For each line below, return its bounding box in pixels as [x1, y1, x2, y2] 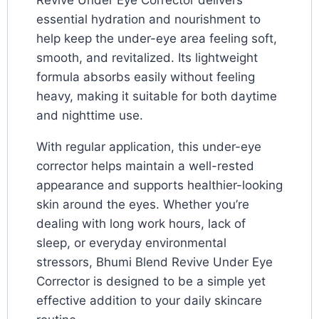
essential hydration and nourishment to [36, 12, 261, 27]
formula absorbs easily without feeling [36, 70, 255, 85]
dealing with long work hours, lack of [36, 216, 246, 231]
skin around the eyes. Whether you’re [36, 197, 249, 212]
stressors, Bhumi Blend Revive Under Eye [36, 255, 273, 270]
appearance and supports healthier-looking [36, 178, 283, 193]
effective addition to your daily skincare [36, 293, 262, 308]
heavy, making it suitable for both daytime [36, 89, 277, 104]
